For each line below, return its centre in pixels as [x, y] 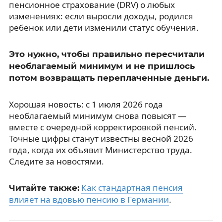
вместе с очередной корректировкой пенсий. [103, 127]
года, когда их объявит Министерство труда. [100, 150]
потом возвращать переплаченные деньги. [109, 78]
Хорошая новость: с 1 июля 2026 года [86, 104]
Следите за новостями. [56, 161]
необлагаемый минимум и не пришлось [102, 66]
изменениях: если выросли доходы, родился [101, 16]
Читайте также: [44, 188]
